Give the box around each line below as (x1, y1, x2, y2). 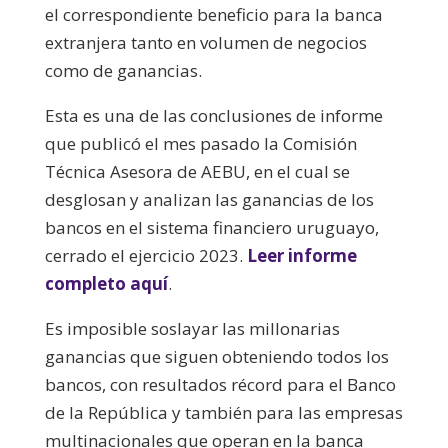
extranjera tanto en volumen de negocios (44, 30, 367, 54)
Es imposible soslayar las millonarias (44, 316, 340, 340)
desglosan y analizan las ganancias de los (44, 187, 374, 211)
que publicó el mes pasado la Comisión (44, 131, 357, 155)
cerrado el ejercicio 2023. (44, 243, 247, 267)
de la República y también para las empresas (44, 400, 403, 424)
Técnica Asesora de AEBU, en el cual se (44, 159, 350, 183)
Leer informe (246, 243, 357, 267)
